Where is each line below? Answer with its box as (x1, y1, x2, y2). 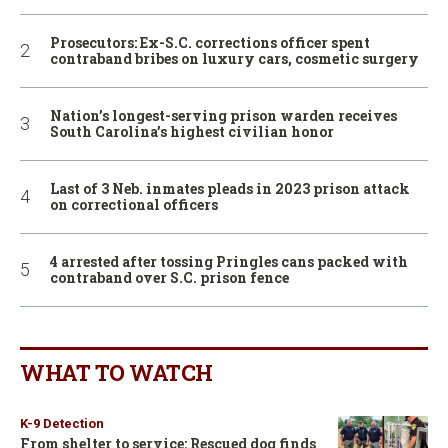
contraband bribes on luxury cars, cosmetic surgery (50, 48, 419, 68)
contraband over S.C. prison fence (50, 267, 289, 287)
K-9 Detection (20, 415, 104, 431)
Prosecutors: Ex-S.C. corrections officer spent (50, 32, 370, 52)
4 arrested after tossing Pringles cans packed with (50, 251, 408, 271)
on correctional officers (50, 194, 218, 214)
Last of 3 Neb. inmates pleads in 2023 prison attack (50, 178, 410, 198)
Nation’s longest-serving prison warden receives (50, 105, 397, 125)
